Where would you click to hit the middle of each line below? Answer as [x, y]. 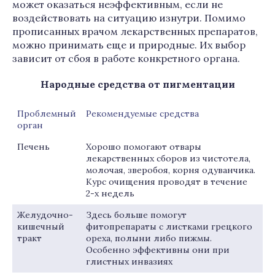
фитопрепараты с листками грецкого [169, 227]
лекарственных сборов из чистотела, [168, 158]
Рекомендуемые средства [142, 114]
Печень [33, 147]
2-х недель [110, 193]
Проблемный [47, 114]
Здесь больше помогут [136, 215]
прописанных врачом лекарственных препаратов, [135, 31]
